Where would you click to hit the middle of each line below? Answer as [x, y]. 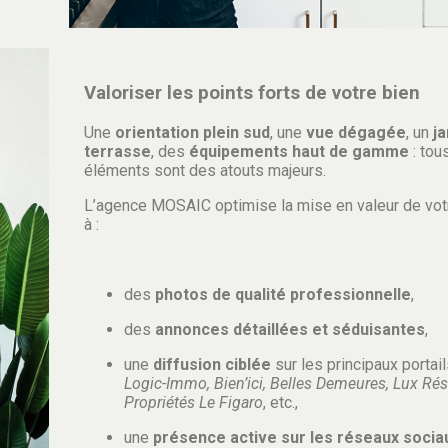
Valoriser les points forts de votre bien [252, 92]
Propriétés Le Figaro [193, 402]
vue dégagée [356, 132]
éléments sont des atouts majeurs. [205, 170]
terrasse [117, 151]
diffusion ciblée [212, 364]
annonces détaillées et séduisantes [290, 329]
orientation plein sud [192, 132]
